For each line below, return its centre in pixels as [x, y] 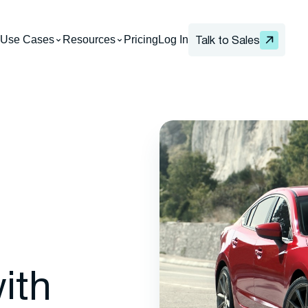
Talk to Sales [228, 41]
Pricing [141, 40]
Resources [89, 40]
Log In [174, 40]
